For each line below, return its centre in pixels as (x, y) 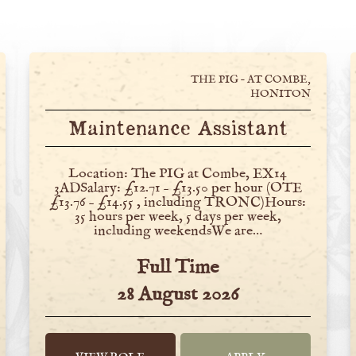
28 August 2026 (178, 294)
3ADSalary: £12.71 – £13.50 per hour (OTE (178, 188)
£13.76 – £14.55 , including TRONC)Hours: (178, 202)
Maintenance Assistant (178, 130)
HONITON (280, 93)
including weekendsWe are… (178, 231)
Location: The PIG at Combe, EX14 (178, 174)
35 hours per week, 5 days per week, (178, 217)
